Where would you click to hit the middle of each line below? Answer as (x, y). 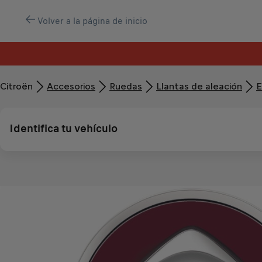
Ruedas (126, 86)
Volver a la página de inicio (92, 21)
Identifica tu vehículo (63, 128)
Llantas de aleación (199, 86)
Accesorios (71, 86)
